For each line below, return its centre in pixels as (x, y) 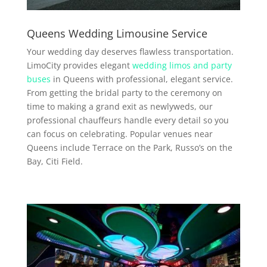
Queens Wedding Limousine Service (117, 33)
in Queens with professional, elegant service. (142, 79)
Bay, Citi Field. (55, 161)
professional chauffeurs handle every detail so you (128, 120)
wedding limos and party (182, 65)
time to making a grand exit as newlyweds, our (119, 106)
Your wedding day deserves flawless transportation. (130, 51)
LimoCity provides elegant (79, 65)
